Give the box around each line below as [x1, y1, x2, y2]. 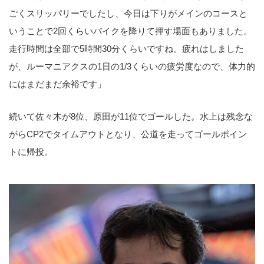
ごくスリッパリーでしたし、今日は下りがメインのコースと [9, 8, 247, 18]
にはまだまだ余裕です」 [9, 78, 106, 89]
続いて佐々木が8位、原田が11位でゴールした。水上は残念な [9, 111, 253, 122]
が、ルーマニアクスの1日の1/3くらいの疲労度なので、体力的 [9, 61, 255, 71]
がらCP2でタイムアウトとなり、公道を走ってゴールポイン [9, 129, 247, 140]
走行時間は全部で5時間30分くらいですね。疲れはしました [9, 43, 244, 54]
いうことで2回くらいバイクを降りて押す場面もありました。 [9, 25, 252, 36]
